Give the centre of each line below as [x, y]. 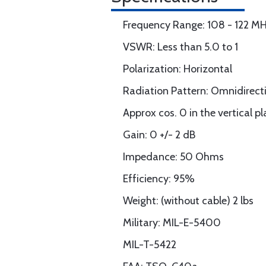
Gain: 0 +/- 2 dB [159, 135]
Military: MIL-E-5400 [172, 223]
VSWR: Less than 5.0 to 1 [180, 47]
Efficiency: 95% [159, 179]
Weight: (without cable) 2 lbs [188, 201]
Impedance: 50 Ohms [173, 157]
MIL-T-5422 [150, 245]
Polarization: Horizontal [178, 69]
